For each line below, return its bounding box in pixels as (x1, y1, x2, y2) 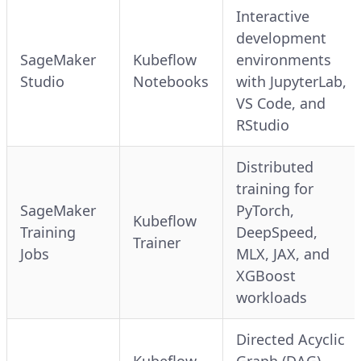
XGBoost (236, 265, 296, 285)
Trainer (133, 232, 180, 252)
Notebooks (133, 71, 209, 91)
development (236, 27, 326, 48)
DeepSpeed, (236, 222, 317, 242)
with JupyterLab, (236, 71, 346, 91)
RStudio (236, 114, 289, 135)
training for (236, 178, 313, 198)
